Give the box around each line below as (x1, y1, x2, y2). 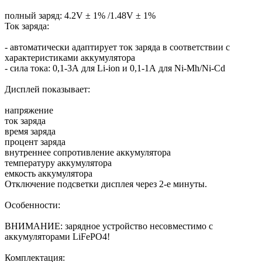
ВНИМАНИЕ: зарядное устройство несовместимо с (5, 220, 213, 231)
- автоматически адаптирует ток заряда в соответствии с (5, 42, 230, 52)
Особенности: (5, 199, 60, 210)
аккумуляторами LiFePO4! (5, 231, 110, 242)
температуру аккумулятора (5, 157, 112, 168)
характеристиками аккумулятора (5, 52, 135, 63)
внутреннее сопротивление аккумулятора (5, 147, 171, 157)
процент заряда (5, 136, 65, 147)
